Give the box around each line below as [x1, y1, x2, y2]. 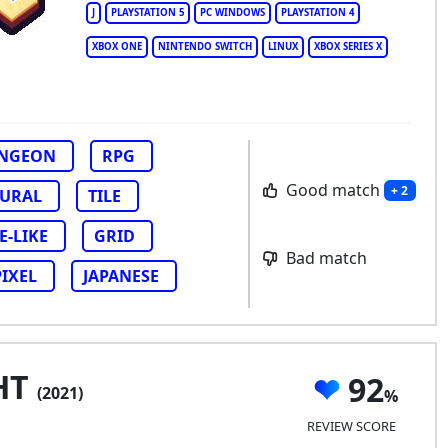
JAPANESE [83, 265, 159, 287]
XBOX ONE [91, 40, 142, 53]
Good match [281, 178, 384, 201]
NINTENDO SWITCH [157, 40, 252, 53]
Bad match [281, 247, 367, 270]
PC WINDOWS [199, 6, 265, 19]
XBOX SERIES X [313, 40, 382, 53]
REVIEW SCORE [306, 416, 396, 435]
